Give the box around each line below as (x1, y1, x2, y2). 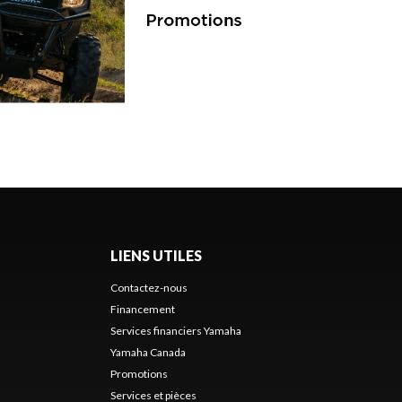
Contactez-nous (109, 280, 188, 294)
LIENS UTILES (109, 246, 202, 264)
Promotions (109, 366, 168, 380)
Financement (109, 301, 175, 316)
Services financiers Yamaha (109, 323, 241, 337)
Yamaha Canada (109, 345, 186, 359)
